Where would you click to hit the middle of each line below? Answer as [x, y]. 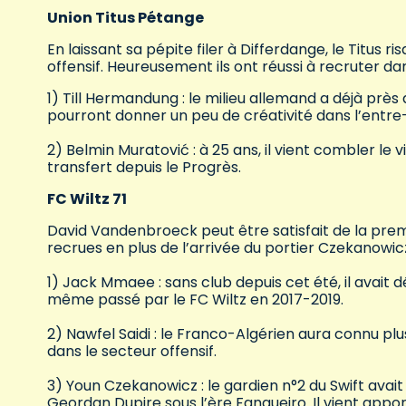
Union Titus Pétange [126, 18]
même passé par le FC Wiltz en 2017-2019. [195, 300]
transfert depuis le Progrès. [144, 168]
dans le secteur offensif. [132, 352]
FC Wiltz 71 [87, 199]
